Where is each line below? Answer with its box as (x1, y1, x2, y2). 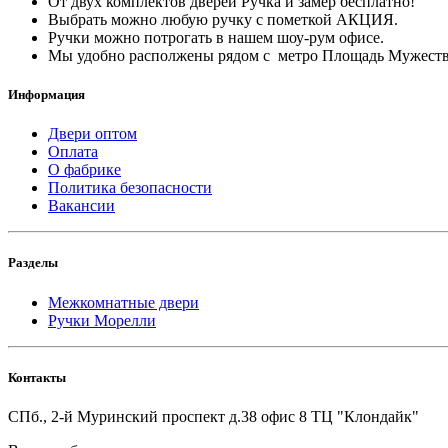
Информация (8, 87, 85, 103)
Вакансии (48, 197, 115, 215)
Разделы (8, 255, 58, 271)
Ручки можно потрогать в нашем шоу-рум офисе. (48, 28, 384, 46)
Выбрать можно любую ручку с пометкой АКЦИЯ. (48, 10, 398, 28)
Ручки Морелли (48, 311, 156, 329)
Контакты (8, 369, 66, 385)
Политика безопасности (48, 179, 212, 197)
